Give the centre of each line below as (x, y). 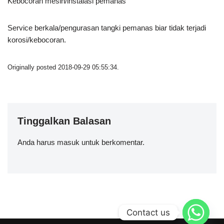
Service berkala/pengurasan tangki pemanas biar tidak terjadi (107, 27)
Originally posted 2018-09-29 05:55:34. (63, 67)
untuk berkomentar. (112, 142)
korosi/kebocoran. (37, 39)
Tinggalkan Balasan (64, 121)
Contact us (148, 212)
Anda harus (37, 142)
